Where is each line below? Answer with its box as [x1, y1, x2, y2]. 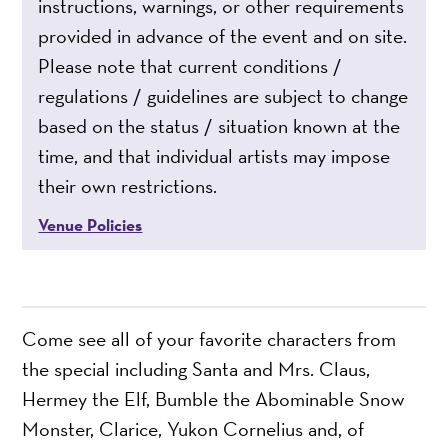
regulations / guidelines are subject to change [38, 83, 409, 110]
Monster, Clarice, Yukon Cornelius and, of [22, 416, 365, 443]
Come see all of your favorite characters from [22, 326, 397, 353]
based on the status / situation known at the [38, 113, 401, 140]
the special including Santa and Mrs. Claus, [22, 356, 371, 383]
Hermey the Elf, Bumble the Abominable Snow [22, 386, 406, 413]
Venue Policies [38, 214, 143, 237]
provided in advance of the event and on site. [38, 23, 408, 50]
